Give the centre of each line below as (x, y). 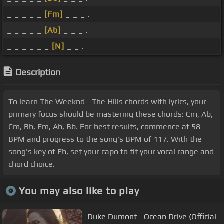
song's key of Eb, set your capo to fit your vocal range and (111, 152)
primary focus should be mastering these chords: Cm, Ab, (111, 114)
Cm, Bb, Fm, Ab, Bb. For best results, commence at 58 (104, 127)
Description (38, 72)
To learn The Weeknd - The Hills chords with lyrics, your (107, 102)
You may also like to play (79, 190)
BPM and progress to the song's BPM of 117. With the (105, 139)
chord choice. (32, 164)
